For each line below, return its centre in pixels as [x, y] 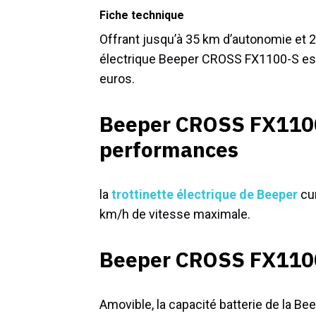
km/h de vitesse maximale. [175, 214]
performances [169, 150]
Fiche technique [142, 16]
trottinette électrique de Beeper [205, 195]
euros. [117, 79]
